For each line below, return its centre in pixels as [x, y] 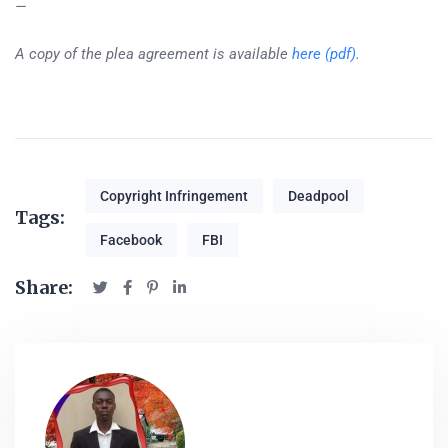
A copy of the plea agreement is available [153, 53]
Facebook [131, 239]
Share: [44, 287]
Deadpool [318, 195]
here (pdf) [324, 53]
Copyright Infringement [174, 195]
